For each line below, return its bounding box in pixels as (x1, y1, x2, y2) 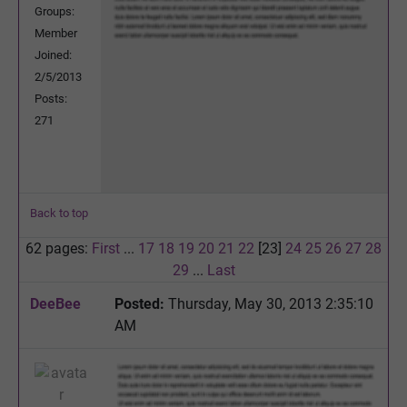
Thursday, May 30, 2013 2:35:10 (164, 294, 373, 313)
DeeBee (30, 294, 81, 313)
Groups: (35, 4, 74, 18)
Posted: (114, 294, 164, 313)
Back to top (30, 205, 88, 220)
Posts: (35, 91, 67, 105)
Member (35, 25, 77, 40)
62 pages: (25, 239, 92, 257)
